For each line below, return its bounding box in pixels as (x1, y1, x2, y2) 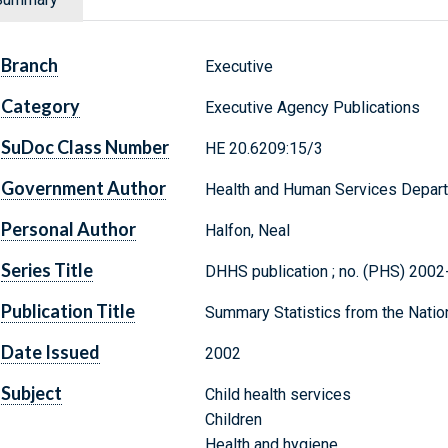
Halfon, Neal (204, 221, 290, 241)
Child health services (204, 385, 351, 405)
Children (204, 410, 262, 430)
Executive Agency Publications (204, 98, 420, 118)
